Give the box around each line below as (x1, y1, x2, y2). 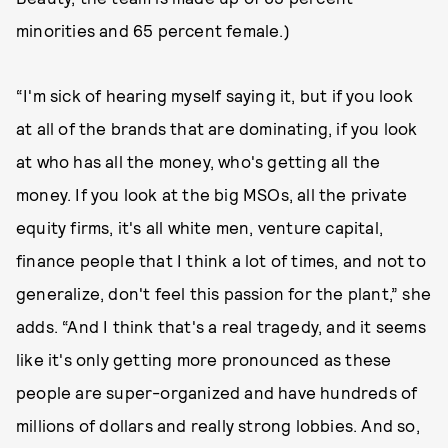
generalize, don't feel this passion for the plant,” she (16, 282, 432, 303)
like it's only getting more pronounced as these (16, 348, 392, 369)
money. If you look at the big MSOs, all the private (16, 183, 408, 204)
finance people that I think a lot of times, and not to (16, 249, 426, 270)
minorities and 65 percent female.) (16, 19, 290, 40)
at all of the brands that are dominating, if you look (16, 117, 418, 138)
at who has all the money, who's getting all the (16, 150, 381, 171)
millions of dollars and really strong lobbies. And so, (16, 414, 420, 435)
